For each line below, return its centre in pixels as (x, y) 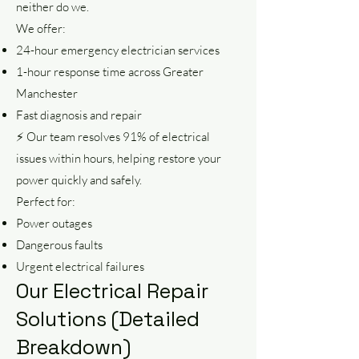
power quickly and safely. (79, 180)
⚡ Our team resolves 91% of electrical (113, 137)
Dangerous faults (59, 245)
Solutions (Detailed (108, 319)
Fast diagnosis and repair (79, 115)
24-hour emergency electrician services (118, 50)
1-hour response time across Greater (110, 72)
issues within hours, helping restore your (119, 158)
